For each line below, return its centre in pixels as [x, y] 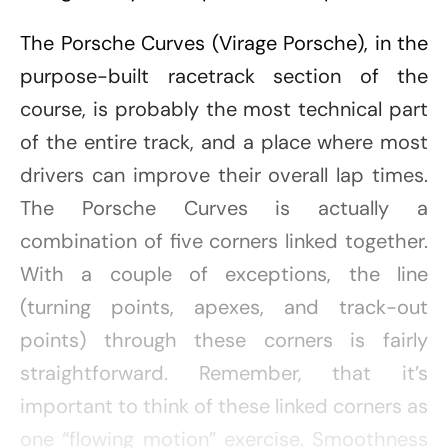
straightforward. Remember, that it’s [224, 373]
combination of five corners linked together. [224, 241]
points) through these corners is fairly [224, 340]
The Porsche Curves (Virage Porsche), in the [224, 43]
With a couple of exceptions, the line [224, 274]
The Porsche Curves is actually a [224, 208]
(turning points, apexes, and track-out [224, 307]
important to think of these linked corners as [224, 406]
